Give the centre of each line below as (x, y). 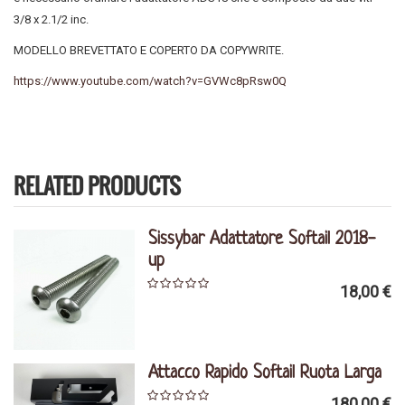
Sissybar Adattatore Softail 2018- (262, 240)
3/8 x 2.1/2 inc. (51, 19)
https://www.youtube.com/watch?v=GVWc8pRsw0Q (150, 81)
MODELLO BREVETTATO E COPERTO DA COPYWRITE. (149, 50)
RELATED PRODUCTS (97, 185)
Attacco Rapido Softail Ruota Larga (265, 373)
